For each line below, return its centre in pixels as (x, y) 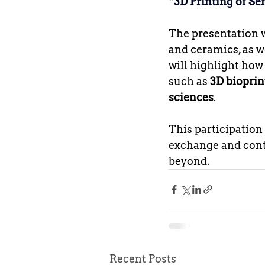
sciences (191, 97)
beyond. (189, 161)
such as (189, 81)
